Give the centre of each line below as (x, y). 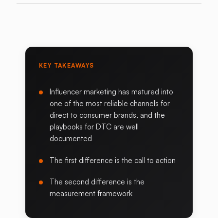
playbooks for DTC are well (94, 127)
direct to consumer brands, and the (108, 115)
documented (71, 139)
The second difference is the (97, 182)
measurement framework (91, 194)
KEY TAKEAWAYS (66, 65)
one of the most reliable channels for (110, 104)
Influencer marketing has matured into (112, 92)
